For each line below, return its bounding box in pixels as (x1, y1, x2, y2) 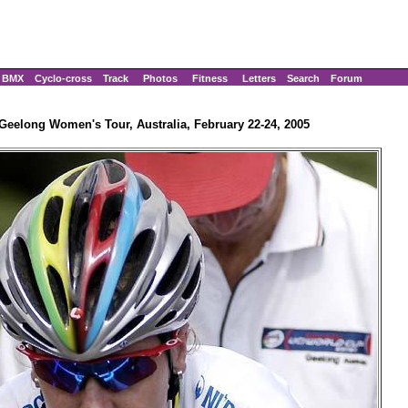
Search (287, 73, 320, 84)
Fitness (192, 73, 228, 84)
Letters (242, 73, 276, 84)
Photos (143, 73, 178, 84)
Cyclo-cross (35, 73, 92, 84)
